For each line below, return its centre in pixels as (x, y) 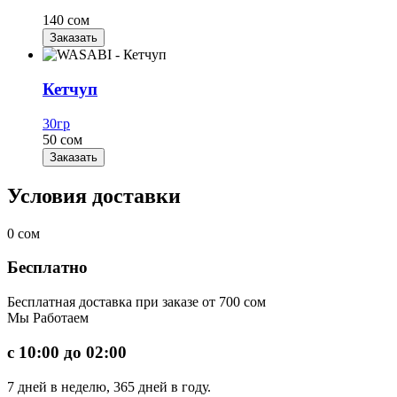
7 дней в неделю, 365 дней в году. (109, 386)
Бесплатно (47, 268)
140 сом (66, 20)
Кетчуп (70, 90)
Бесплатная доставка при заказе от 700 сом (136, 302)
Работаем (61, 318)
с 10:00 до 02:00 (67, 352)
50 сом (62, 139)
